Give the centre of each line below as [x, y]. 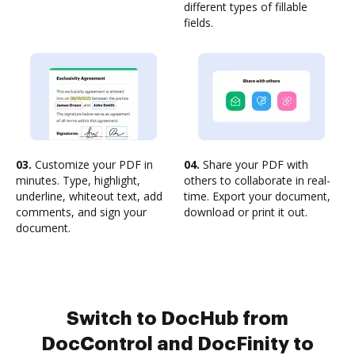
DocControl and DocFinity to [177, 344]
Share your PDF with [254, 164]
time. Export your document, [257, 196]
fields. [198, 23]
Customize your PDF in [92, 164]
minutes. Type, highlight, [78, 180]
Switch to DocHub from [177, 319]
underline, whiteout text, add [89, 196]
